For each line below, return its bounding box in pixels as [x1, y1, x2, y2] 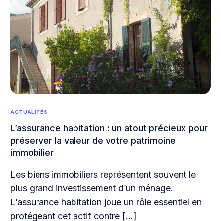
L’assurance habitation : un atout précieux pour [10, 123, 208, 134]
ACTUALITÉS [10, 109, 48, 116]
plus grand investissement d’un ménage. [10, 183, 174, 194]
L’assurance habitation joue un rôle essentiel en [10, 197, 202, 208]
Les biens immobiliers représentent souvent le [10, 169, 196, 180]
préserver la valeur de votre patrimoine [10, 135, 176, 146]
